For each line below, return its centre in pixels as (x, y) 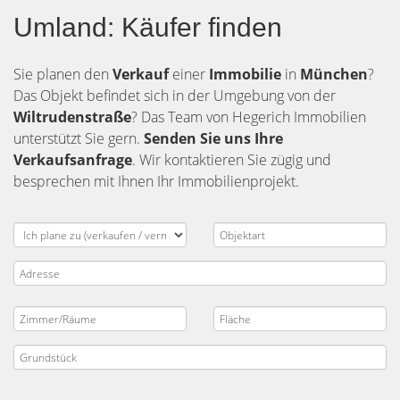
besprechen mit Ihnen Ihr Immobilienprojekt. (156, 181)
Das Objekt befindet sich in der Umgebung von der (175, 96)
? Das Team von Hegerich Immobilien (249, 117)
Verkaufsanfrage (73, 160)
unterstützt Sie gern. (79, 138)
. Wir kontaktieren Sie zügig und (232, 160)
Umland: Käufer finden (148, 27)
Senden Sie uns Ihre (213, 138)
